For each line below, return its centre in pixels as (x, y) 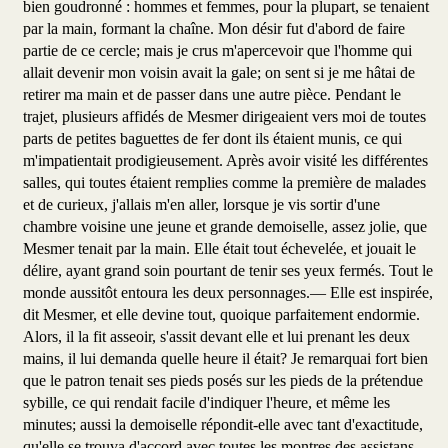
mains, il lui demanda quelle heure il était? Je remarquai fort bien (225, 359)
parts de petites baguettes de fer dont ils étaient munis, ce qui (212, 139)
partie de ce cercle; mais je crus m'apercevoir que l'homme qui (217, 51)
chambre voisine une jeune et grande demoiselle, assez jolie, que (225, 227)
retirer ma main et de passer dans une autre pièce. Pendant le (212, 95)
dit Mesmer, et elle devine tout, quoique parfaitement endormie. (221, 315)
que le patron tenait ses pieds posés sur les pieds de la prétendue (223, 381)
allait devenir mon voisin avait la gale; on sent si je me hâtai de (219, 73)
